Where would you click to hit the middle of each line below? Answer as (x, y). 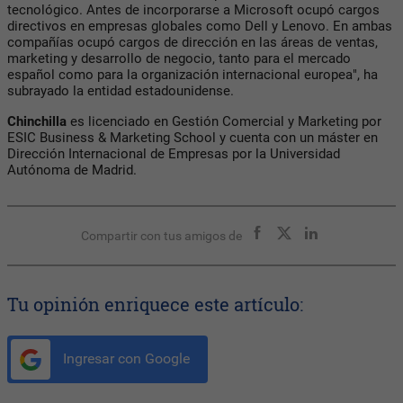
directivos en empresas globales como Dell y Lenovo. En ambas (200, 27)
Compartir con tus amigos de (161, 236)
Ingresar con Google (125, 359)
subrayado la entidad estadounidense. (121, 91)
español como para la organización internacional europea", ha (193, 75)
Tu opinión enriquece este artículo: (155, 304)
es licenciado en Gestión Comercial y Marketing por (224, 122)
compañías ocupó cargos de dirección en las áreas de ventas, (193, 43)
